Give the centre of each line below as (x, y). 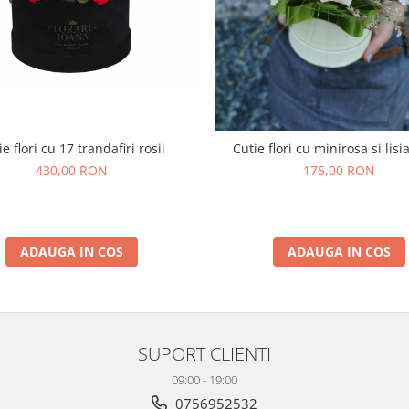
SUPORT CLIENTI (204, 353)
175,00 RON (339, 170)
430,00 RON (72, 170)
